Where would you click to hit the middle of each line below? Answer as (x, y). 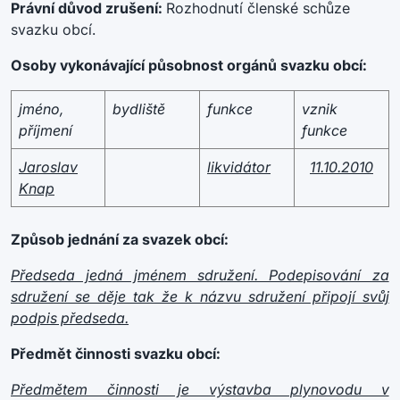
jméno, (41, 109)
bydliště (139, 109)
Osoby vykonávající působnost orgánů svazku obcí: (189, 65)
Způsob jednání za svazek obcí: (120, 239)
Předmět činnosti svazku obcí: (116, 354)
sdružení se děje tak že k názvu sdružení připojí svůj (200, 296)
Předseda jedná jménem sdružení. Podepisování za (200, 275)
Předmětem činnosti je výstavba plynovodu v (200, 389)
